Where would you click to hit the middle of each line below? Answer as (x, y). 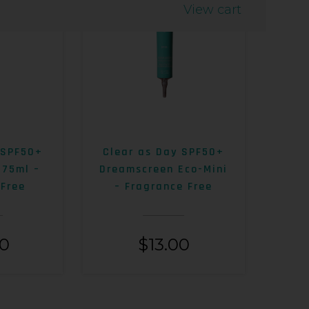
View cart (212, 10)
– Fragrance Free (164, 187)
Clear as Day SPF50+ (164, 152)
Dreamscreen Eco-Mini (164, 170)
